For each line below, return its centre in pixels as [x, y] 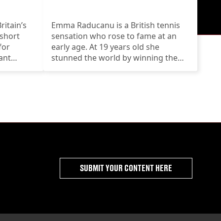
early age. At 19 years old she [105, 47]
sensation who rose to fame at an [114, 36]
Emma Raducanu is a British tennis [116, 25]
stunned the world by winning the [114, 57]
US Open [68, 68]
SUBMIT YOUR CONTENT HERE [126, 168]
